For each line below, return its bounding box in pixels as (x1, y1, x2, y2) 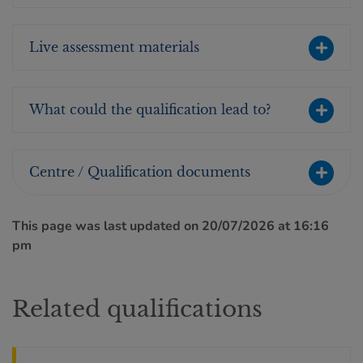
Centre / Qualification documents (29, 164, 250, 180)
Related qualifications (12, 295, 263, 323)
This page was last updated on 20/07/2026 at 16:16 (12, 217, 329, 235)
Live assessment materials (29, 39, 199, 55)
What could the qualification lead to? (29, 101, 271, 117)
